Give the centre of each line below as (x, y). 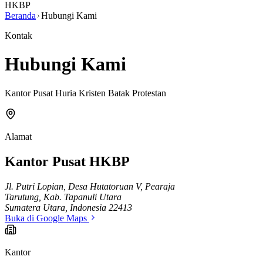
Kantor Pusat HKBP (67, 161)
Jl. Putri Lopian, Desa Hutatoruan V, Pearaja (90, 186)
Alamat (18, 136)
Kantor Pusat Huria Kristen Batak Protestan (85, 93)
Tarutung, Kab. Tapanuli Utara (63, 197)
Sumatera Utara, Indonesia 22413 (68, 207)
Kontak (18, 36)
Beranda (20, 16)
